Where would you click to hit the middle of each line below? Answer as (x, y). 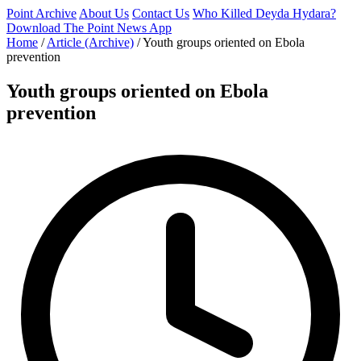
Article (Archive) (90, 42)
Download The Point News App (89, 28)
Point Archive (41, 13)
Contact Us (161, 13)
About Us (104, 13)
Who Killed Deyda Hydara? (264, 13)
